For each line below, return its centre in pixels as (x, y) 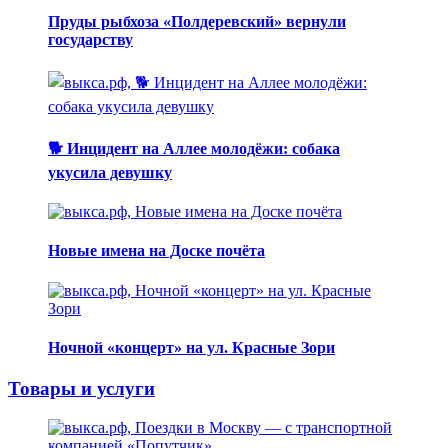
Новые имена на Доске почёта (156, 251)
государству (90, 40)
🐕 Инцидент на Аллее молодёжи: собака (194, 148)
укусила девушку (110, 172)
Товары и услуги (81, 389)
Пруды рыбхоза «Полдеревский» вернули (197, 22)
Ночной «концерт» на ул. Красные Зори (191, 347)
